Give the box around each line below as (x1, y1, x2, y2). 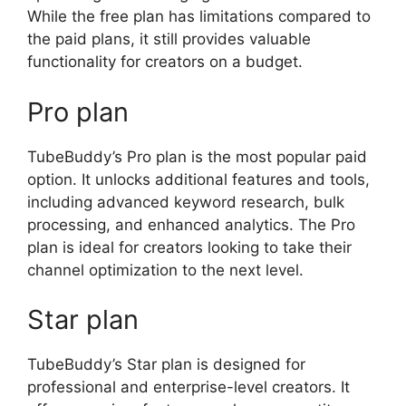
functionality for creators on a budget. (27, 53, 303, 71)
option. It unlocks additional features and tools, (27, 169, 370, 188)
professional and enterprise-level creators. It (27, 378, 350, 396)
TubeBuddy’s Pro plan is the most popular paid (27, 147, 367, 166)
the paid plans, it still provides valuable (27, 30, 311, 48)
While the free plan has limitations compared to (27, 7, 371, 25)
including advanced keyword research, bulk (27, 192, 344, 211)
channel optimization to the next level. (27, 260, 304, 279)
